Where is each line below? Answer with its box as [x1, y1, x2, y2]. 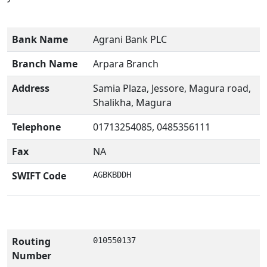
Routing [12, 235, 51, 248]
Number [12, 249, 51, 262]
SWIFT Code [12, 169, 66, 182]
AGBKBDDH [93, 170, 131, 179]
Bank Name [12, 33, 68, 46]
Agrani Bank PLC [93, 33, 167, 46]
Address [12, 82, 49, 95]
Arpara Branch [93, 57, 159, 70]
